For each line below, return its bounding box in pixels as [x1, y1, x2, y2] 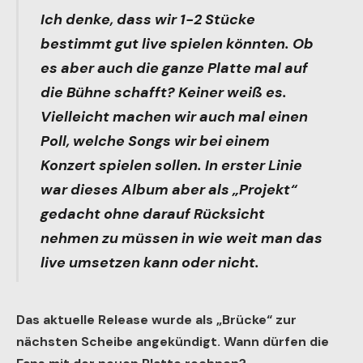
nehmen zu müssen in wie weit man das [40, 228, 322, 249]
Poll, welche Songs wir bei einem [40, 131, 270, 152]
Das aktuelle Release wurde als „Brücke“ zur [16, 310, 297, 328]
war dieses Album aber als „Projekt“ [40, 180, 297, 200]
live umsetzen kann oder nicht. [40, 253, 259, 273]
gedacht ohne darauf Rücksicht [40, 204, 265, 224]
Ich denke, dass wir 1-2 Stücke [40, 10, 255, 30]
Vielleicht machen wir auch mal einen [40, 107, 308, 127]
